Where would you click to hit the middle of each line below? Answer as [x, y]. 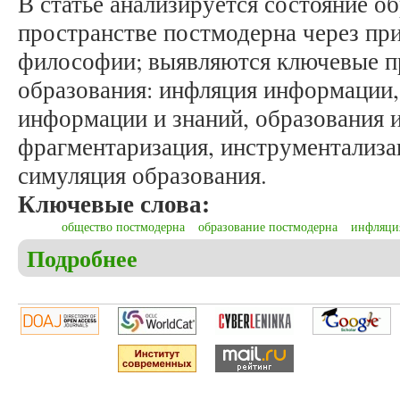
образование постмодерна [268, 227]
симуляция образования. [142, 175]
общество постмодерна [123, 227]
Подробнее [82, 258]
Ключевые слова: [118, 204]
